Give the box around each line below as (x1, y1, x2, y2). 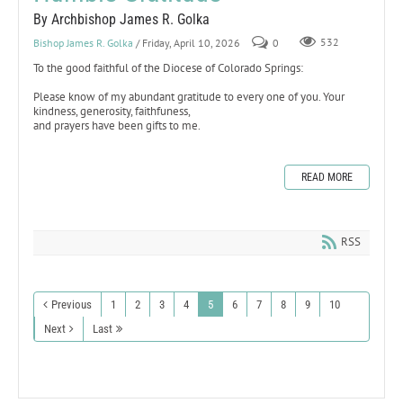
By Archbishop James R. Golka (33, 10, 210, 28)
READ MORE (301, 170, 353, 184)
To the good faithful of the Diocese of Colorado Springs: (33, 59, 303, 76)
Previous (51, 297, 92, 311)
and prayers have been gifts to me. (33, 117, 201, 133)
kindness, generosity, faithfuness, (33, 103, 191, 119)
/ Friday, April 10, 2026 (136, 35, 240, 49)
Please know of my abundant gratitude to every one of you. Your (33, 88, 345, 104)
